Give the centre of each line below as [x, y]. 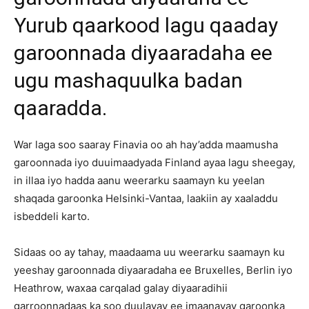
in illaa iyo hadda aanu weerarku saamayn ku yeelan [139, 180]
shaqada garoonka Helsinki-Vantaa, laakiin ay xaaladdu [146, 198]
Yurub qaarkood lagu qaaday [146, 25]
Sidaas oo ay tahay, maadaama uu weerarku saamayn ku [149, 252]
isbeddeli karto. [53, 216]
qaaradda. [60, 108]
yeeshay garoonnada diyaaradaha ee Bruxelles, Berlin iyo [153, 270]
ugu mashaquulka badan [128, 80]
